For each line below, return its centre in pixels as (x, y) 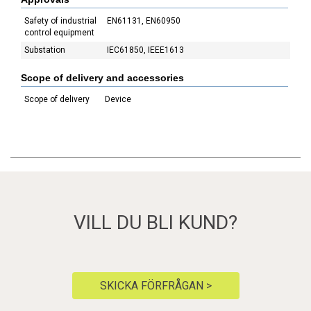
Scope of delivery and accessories (102, 78)
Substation (45, 50)
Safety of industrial (60, 21)
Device (118, 99)
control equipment (59, 33)
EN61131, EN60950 (144, 21)
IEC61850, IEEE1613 (145, 50)
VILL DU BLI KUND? (155, 222)
